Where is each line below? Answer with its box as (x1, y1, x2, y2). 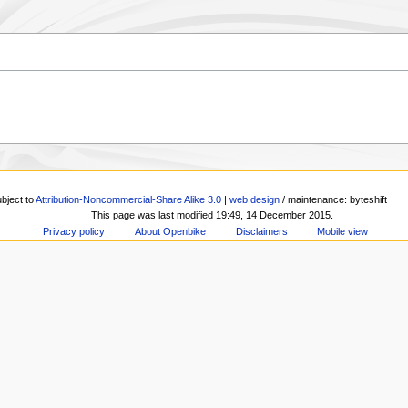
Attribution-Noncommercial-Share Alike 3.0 (36, 193, 222, 205)
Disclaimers (235, 226, 288, 238)
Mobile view (317, 226, 369, 238)
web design (229, 193, 280, 205)
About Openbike (134, 226, 206, 238)
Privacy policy (43, 226, 106, 238)
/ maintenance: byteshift (280, 193, 388, 205)
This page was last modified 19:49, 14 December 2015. (91, 209, 334, 221)
